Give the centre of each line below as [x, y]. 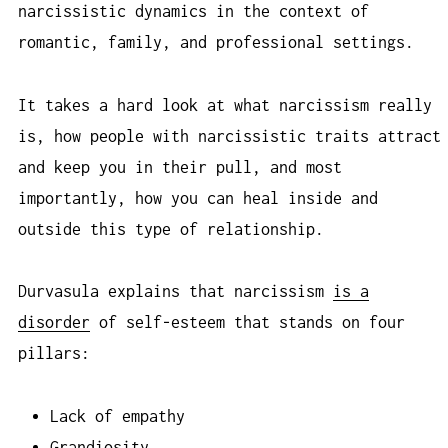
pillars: [54, 353]
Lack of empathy [117, 415]
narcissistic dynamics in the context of [193, 11]
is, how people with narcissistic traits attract [229, 135]
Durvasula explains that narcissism [175, 291]
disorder [54, 322]
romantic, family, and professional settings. [220, 42]
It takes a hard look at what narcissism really [225, 104]
